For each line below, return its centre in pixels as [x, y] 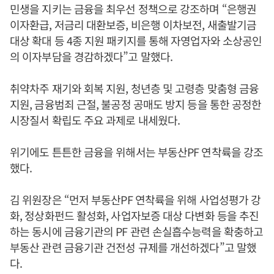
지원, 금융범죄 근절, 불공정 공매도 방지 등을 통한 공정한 [136, 104]
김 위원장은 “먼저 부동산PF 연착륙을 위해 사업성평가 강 [135, 199]
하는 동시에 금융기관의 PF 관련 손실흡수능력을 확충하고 [137, 231]
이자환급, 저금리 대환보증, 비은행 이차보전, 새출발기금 [133, 24]
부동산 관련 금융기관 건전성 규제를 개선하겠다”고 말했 [133, 247]
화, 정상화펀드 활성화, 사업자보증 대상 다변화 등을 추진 [135, 215]
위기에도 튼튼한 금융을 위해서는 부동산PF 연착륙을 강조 [137, 152]
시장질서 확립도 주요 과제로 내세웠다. [95, 120]
